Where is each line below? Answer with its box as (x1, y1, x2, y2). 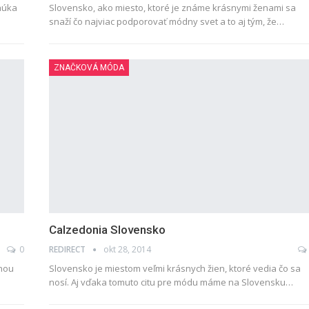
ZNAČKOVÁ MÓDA (53, 62, 124, 72)
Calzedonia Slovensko (48, 223, 166, 237)
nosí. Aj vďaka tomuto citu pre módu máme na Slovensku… (48, 276, 293, 289)
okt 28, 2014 (103, 243, 151, 256)
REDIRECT (48, 243, 88, 256)
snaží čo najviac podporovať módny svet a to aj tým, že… (48, 14, 284, 28)
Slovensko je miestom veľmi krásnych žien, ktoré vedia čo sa (48, 262, 301, 275)
